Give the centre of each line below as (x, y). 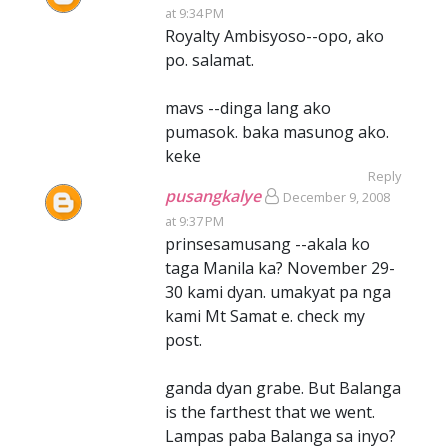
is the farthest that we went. (270, 412)
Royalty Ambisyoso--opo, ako (274, 36)
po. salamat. (209, 60)
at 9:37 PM (194, 221)
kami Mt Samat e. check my (265, 316)
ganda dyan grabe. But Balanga (283, 388)
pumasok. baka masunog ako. (277, 132)
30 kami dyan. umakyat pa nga (278, 292)
